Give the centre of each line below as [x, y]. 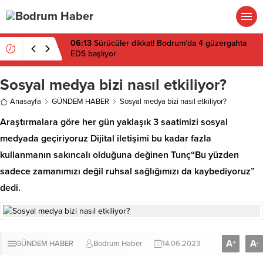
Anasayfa [26, 102]
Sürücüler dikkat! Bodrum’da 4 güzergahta [169, 43]
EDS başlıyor [93, 54]
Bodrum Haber [118, 244]
